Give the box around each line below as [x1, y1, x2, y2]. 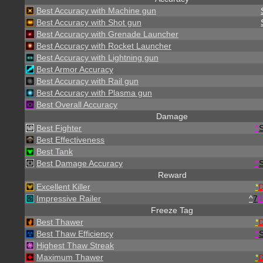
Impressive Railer [36, 194, 101, 203]
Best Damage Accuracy [36, 159, 123, 168]
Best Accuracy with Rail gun [36, 76, 139, 86]
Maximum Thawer [36, 252, 103, 262]
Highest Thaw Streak [36, 241, 114, 250]
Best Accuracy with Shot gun [36, 18, 141, 27]
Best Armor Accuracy [36, 65, 113, 74]
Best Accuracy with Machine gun [36, 6, 156, 15]
